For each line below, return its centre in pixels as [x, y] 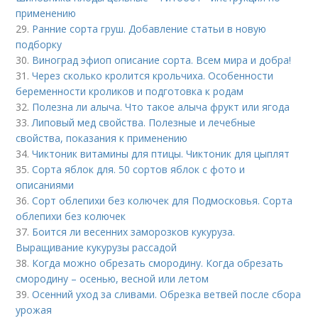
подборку [39, 45]
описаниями [45, 185]
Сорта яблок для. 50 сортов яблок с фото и [139, 170]
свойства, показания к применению [102, 138]
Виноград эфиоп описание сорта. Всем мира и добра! [162, 60]
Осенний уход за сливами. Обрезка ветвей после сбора [167, 295]
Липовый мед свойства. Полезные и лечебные [144, 123]
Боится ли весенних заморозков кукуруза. [134, 232]
